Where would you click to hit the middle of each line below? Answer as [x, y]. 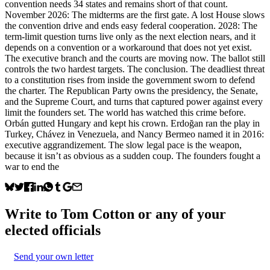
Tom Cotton [98, 214]
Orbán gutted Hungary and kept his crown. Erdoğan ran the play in [132, 123]
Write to [33, 214]
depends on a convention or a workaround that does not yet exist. [128, 47]
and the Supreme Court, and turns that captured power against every [134, 101]
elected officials [53, 230]
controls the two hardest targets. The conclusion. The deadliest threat [135, 69]
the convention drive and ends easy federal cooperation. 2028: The [131, 25]
